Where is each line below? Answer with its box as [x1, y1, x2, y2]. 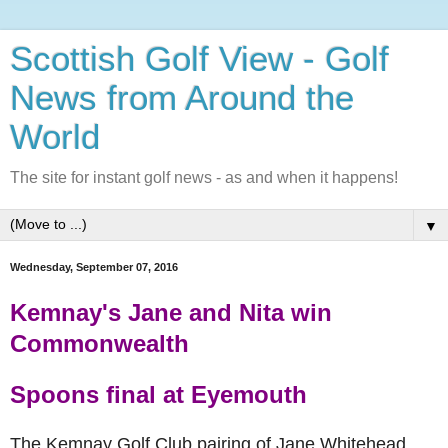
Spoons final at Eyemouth [10, 380, 307, 408]
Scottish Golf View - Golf [10, 40, 389, 78]
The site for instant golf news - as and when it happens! [10, 169, 398, 186]
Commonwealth [10, 329, 196, 357]
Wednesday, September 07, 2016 [10, 261, 178, 273]
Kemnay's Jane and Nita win [10, 298, 332, 326]
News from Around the [10, 79, 354, 117]
